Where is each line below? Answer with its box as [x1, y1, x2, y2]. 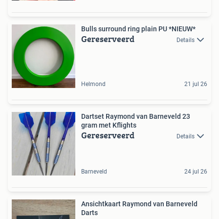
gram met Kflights [81, 121, 136, 129]
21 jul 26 [184, 80, 207, 88]
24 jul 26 [184, 168, 207, 175]
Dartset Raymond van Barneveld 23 [81, 112, 190, 120]
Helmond [81, 80, 106, 88]
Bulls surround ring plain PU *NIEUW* [81, 24, 196, 33]
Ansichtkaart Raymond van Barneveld [81, 199, 197, 208]
